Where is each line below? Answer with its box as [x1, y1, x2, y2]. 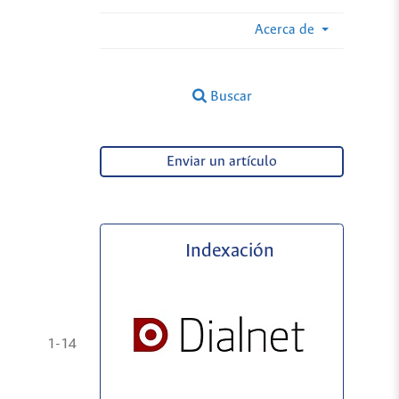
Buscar [206, 88, 252, 104]
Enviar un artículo [167, 154, 278, 170]
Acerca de [254, 21, 318, 37]
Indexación [184, 240, 274, 262]
